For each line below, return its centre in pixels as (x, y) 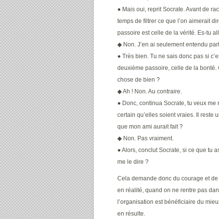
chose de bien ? (139, 80)
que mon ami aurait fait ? (150, 127)
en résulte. (131, 214)
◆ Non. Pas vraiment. (145, 138)
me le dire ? (133, 162)
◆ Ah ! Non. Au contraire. (150, 91)
